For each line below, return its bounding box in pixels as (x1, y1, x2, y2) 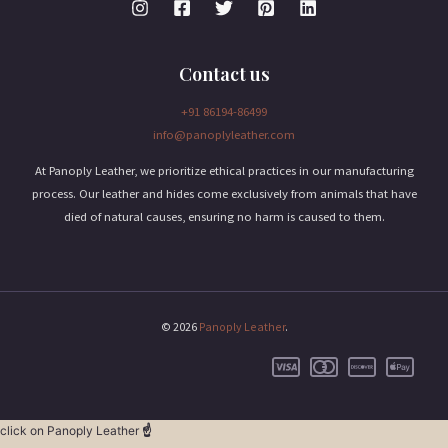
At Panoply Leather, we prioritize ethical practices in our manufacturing (34, 161, 414, 178)
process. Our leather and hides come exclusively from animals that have (31, 184, 417, 201)
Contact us (178, 61, 270, 87)
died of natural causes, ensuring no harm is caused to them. (63, 207, 385, 224)
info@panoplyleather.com (153, 125, 295, 142)
